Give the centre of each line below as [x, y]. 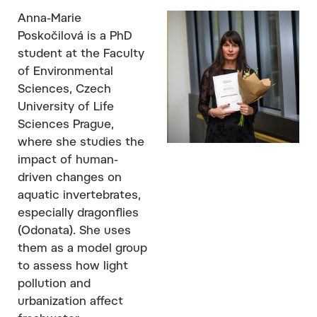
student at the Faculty [81, 54]
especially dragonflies [78, 213]
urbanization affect [70, 302]
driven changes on [70, 178]
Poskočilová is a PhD [75, 36]
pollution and [54, 284]
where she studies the [81, 143]
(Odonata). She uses [74, 231]
